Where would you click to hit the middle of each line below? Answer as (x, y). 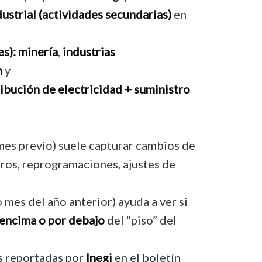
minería (38, 52)
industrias (89, 52)
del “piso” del (141, 220)
